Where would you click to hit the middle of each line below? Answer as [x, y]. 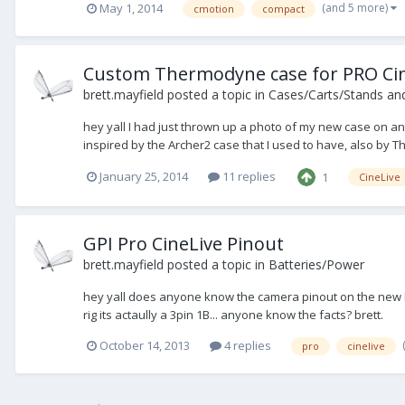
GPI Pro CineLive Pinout [184, 244]
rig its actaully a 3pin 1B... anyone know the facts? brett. [233, 315]
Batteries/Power [316, 265]
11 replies [248, 177]
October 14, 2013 [145, 345]
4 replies [246, 345]
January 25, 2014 [144, 177]
